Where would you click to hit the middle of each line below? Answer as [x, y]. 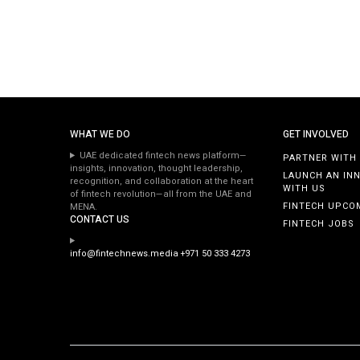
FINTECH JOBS [319, 224]
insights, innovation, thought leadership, [156, 169]
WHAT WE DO [100, 134]
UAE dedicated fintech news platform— [163, 156]
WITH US [305, 189]
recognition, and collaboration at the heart [162, 182]
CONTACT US [100, 220]
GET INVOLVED [316, 134]
